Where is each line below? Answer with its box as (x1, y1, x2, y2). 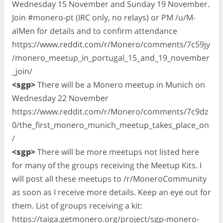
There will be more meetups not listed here (35, 146, 199, 157)
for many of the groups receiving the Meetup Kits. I (12, 159, 202, 171)
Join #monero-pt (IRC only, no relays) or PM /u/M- (12, 11, 196, 23)
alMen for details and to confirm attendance (12, 25, 177, 36)
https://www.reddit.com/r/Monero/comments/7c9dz (12, 106, 208, 117)
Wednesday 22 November (12, 92, 109, 104)
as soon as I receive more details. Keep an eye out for (12, 186, 211, 198)
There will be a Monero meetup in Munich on (35, 79, 205, 90)
